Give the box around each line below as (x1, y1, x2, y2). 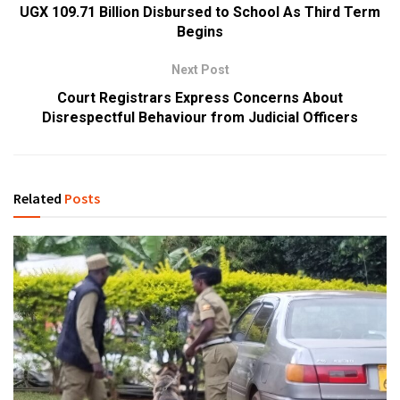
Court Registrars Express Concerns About (57, 88, 343, 106)
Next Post (171, 62, 229, 77)
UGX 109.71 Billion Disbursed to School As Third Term (20, 3, 380, 21)
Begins (177, 22, 223, 40)
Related (13, 188, 62, 207)
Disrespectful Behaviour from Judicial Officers (42, 108, 358, 126)
